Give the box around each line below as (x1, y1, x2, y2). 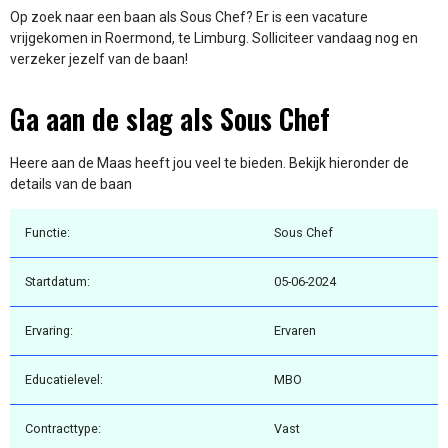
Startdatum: (25, 274, 90, 290)
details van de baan (10, 175, 132, 192)
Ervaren (274, 323, 316, 339)
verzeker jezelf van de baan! (10, 51, 188, 68)
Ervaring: (25, 323, 73, 339)
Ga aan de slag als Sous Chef (10, 97, 330, 139)
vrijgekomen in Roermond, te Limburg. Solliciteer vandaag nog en (10, 30, 418, 47)
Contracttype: (25, 421, 101, 437)
